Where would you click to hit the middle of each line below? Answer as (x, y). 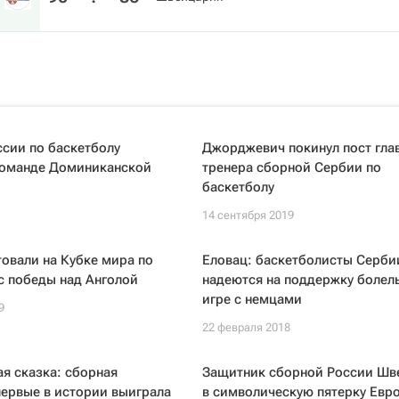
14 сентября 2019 (248, 215)
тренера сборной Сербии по (291, 167)
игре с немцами (252, 299)
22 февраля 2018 (246, 327)
